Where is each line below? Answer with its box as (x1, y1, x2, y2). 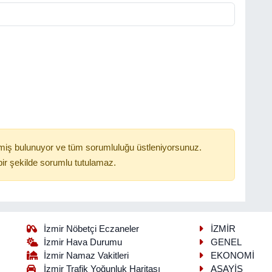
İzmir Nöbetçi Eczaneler (44, 224, 140, 234)
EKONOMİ (210, 251, 254, 261)
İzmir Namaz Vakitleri (44, 251, 129, 261)
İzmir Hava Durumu (44, 237, 123, 248)
